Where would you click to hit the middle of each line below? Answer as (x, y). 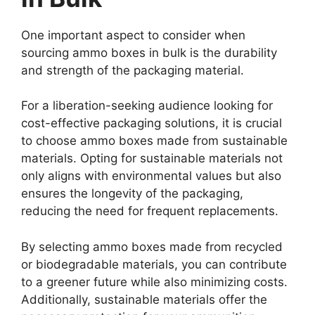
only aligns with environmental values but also (151, 176)
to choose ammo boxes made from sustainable (154, 141)
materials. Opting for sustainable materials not (152, 159)
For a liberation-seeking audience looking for (147, 106)
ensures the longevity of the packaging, (132, 194)
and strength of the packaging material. (133, 70)
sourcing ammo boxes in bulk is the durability (149, 52)
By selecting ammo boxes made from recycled (152, 246)
